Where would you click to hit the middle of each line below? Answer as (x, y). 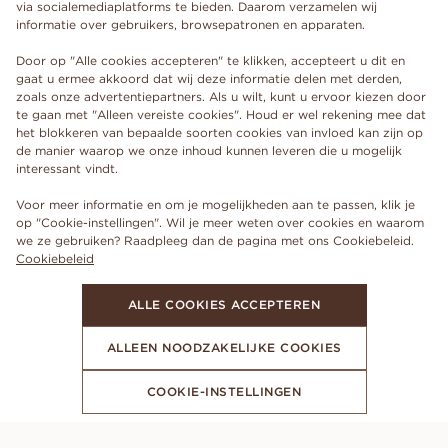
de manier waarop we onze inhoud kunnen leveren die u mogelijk (209, 150)
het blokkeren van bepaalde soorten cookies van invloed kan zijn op (219, 132)
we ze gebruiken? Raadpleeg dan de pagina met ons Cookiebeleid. (215, 240)
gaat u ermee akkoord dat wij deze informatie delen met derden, (209, 78)
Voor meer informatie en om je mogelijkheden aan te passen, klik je (215, 204)
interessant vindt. (67, 168)
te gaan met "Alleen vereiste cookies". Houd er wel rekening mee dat (221, 114)
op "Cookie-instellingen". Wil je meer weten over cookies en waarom (220, 222)
